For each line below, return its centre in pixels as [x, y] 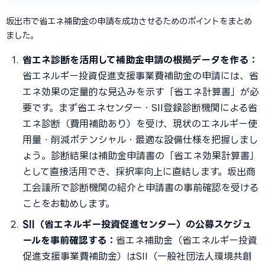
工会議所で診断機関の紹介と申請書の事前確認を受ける [140, 188]
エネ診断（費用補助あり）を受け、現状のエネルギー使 [140, 124]
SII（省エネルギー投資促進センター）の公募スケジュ [137, 224]
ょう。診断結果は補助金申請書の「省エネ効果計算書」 [141, 156]
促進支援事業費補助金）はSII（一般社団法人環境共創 [137, 256]
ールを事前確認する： [69, 240]
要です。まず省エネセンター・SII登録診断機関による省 [140, 108]
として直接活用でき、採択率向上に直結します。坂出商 [139, 172]
